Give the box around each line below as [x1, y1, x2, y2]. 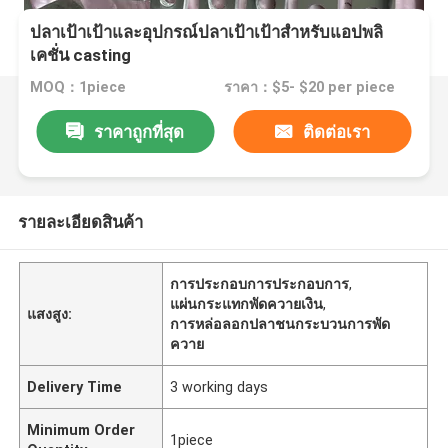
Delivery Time [27, 378, 123, 395]
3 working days [170, 378, 269, 395]
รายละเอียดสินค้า [17, 211, 143, 232]
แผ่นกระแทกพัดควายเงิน [170, 295, 324, 312]
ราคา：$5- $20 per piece [223, 79, 395, 96]
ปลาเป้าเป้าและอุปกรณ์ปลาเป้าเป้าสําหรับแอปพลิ [30, 22, 384, 43]
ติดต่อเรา [303, 121, 371, 142]
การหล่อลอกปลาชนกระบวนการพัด [170, 315, 391, 332]
